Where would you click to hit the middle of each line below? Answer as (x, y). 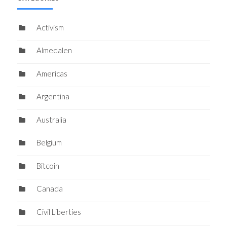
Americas (52, 73)
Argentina (53, 97)
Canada (49, 189)
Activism (50, 27)
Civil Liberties (59, 212)
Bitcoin (48, 165)
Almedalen (54, 50)
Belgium (49, 143)
